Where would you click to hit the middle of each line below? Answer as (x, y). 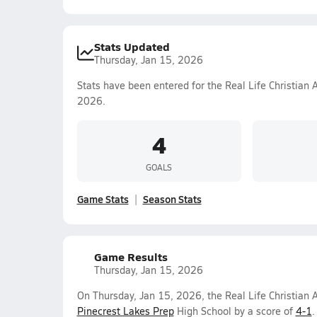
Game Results (131, 257)
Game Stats (103, 199)
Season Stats (172, 199)
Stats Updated (132, 46)
